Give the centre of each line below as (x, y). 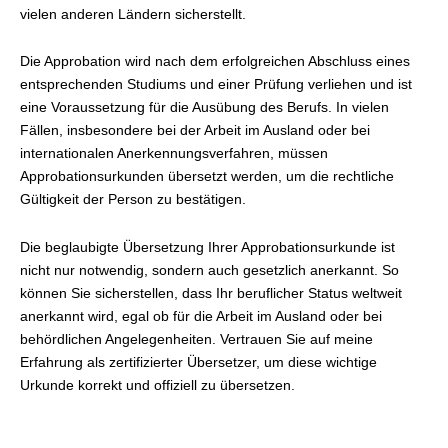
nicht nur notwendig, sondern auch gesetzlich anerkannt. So (209, 269)
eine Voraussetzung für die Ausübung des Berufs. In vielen (204, 107)
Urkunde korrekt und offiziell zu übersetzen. (157, 384)
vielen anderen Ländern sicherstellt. (133, 13)
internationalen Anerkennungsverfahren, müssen (174, 153)
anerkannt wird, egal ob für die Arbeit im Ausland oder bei (201, 315)
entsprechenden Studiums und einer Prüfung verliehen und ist (216, 84)
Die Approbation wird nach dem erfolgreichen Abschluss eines (215, 61)
